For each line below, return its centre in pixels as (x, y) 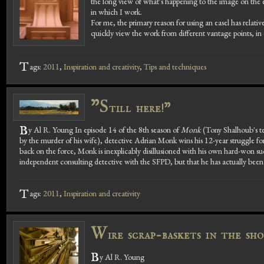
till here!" (140, 108)
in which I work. (116, 11)
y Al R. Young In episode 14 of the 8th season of (104, 130)
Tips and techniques (175, 66)
